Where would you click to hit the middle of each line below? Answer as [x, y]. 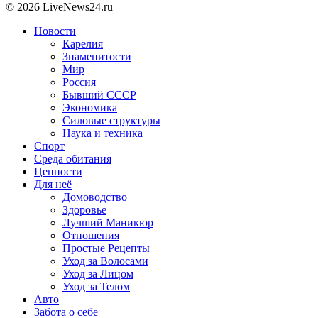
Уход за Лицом [98, 274]
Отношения [91, 236]
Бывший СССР [99, 95]
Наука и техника [103, 133]
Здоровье [84, 210]
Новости [55, 31]
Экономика [90, 108]
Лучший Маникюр [108, 223]
